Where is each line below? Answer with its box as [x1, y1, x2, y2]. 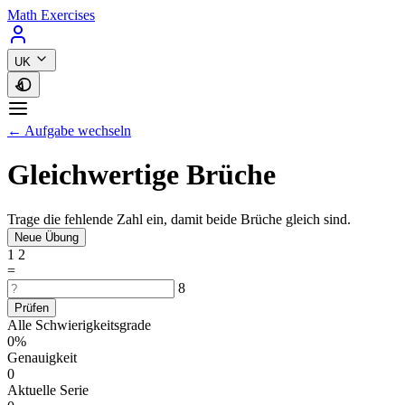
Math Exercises [7, 7, 95, 23]
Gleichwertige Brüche [7, 158, 276, 192]
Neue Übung [14, 230, 79, 244]
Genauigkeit [7, 349, 77, 365]
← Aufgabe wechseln [7, 123, 131, 138]
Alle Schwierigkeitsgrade [7, 316, 151, 333]
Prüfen [14, 300, 49, 315]
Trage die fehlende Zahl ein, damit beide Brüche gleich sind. [7, 211, 351, 227]
